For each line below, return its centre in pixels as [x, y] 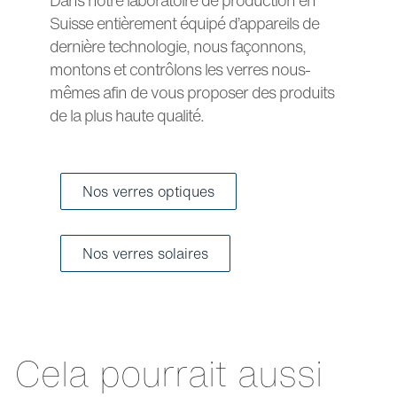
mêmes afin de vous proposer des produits [192, 92]
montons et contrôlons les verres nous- [180, 69]
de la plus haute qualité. [128, 115]
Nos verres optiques [148, 191]
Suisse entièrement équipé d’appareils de [184, 23]
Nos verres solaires [145, 253]
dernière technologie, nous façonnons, [178, 46]
